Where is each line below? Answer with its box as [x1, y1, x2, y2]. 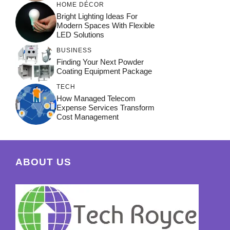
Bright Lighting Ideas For [56, 12, 138, 21]
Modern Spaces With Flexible [56, 21, 155, 30]
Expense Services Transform [56, 103, 155, 112]
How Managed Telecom [56, 94, 136, 103]
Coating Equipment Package [56, 67, 152, 76]
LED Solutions [56, 30, 104, 40]
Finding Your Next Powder [56, 57, 144, 67]
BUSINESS [56, 47, 92, 54]
